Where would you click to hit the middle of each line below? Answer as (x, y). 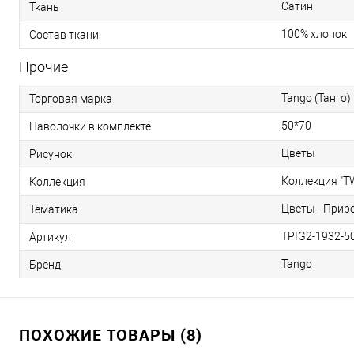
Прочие (43, 67)
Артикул (50, 237)
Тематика (54, 209)
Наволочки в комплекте (90, 126)
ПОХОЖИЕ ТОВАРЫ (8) (111, 335)
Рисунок (51, 154)
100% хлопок (314, 34)
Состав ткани (64, 34)
